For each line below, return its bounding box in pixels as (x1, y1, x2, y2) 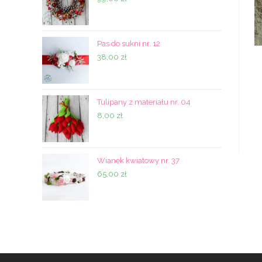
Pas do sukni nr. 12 (97, 39, 160, 48)
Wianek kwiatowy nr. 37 (97, 156, 180, 165)
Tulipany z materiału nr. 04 (97, 98, 191, 106)
